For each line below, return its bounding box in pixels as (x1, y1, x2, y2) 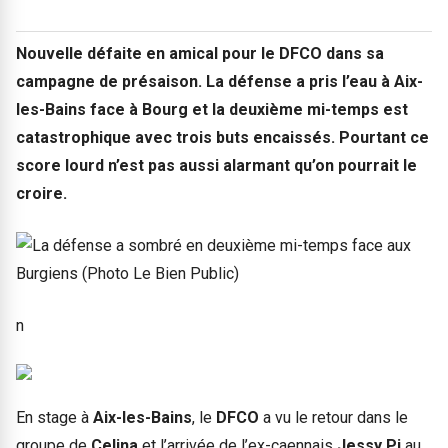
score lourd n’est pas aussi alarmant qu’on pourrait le (16, 155, 417, 175)
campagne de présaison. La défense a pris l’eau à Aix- (16, 71, 423, 91)
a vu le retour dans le (263, 407, 408, 427)
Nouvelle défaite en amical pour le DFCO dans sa (16, 43, 384, 63)
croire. (16, 183, 67, 203)
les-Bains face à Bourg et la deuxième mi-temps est (16, 99, 408, 119)
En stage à (16, 407, 93, 427)
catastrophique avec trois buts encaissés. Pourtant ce (16, 127, 429, 147)
